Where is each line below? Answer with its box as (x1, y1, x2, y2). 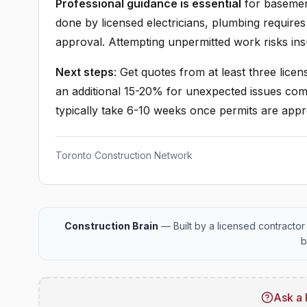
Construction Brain (64, 220, 158, 232)
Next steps (56, 65, 114, 79)
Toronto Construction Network (56, 149, 193, 161)
